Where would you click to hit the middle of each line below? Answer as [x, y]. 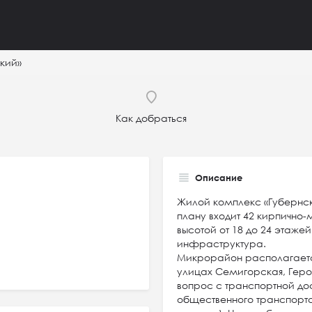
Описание [219, 178]
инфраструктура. [221, 243]
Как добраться [151, 118]
